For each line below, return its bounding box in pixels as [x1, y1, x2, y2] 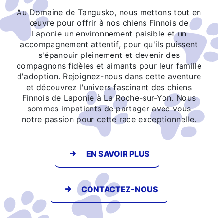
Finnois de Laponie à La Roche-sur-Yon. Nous [22, 92, 196, 103]
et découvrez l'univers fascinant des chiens [26, 82, 192, 92]
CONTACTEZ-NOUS [81, 184, 158, 194]
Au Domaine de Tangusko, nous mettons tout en [17, 7, 201, 17]
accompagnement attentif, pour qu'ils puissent [20, 39, 198, 49]
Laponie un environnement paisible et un [31, 28, 187, 38]
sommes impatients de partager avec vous [27, 103, 191, 113]
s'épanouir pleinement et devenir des [38, 50, 180, 60]
